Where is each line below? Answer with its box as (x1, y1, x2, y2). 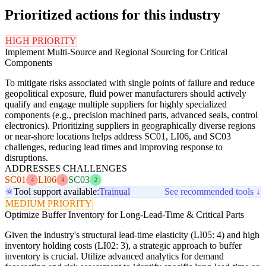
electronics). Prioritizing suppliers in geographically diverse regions (5, 120, 255, 131)
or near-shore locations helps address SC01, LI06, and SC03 (5, 131, 231, 141)
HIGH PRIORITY (5, 35, 77, 46)
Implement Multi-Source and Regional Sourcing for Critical (5, 46, 227, 57)
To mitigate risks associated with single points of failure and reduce (5, 77, 255, 88)
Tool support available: (14, 186, 99, 197)
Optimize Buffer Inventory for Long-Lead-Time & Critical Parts (5, 209, 244, 220)
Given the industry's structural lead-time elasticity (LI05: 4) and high (5, 229, 259, 240)
